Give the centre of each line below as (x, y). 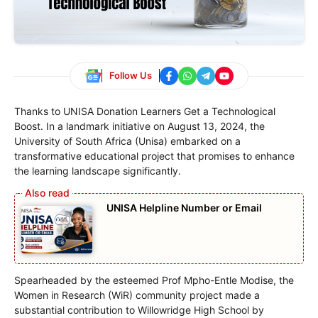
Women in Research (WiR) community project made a (137, 295)
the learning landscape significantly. (98, 170)
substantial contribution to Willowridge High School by (139, 309)
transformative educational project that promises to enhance (154, 155)
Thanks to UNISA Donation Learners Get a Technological (145, 111)
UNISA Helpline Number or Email (184, 207)
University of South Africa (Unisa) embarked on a (127, 141)
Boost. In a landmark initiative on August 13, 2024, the (139, 126)
